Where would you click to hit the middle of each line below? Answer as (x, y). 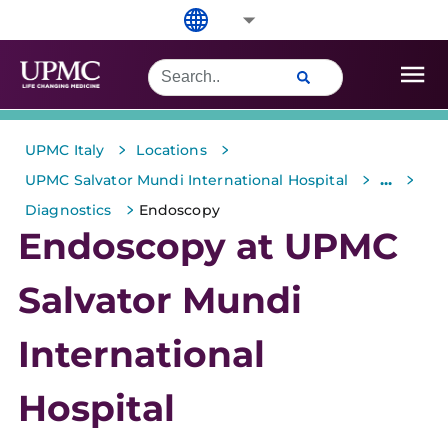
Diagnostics (68, 210)
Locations (171, 150)
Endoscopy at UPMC (208, 246)
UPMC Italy (65, 150)
